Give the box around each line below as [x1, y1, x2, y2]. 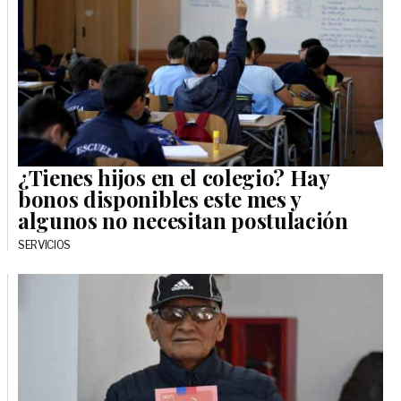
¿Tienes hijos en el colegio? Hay [18, 163, 329, 192]
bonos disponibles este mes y [18, 184, 302, 214]
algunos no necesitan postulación [18, 206, 348, 235]
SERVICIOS [18, 238, 72, 252]
